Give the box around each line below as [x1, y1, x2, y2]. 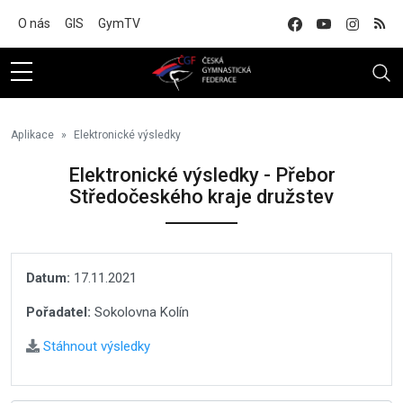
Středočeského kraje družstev [69, 185, 334, 208]
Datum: [26, 270, 70, 286]
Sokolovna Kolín [91, 304, 189, 320]
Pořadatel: [26, 304, 91, 320]
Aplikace [11, 129, 54, 141]
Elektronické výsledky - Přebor [67, 164, 336, 186]
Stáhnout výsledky [40, 338, 150, 354]
